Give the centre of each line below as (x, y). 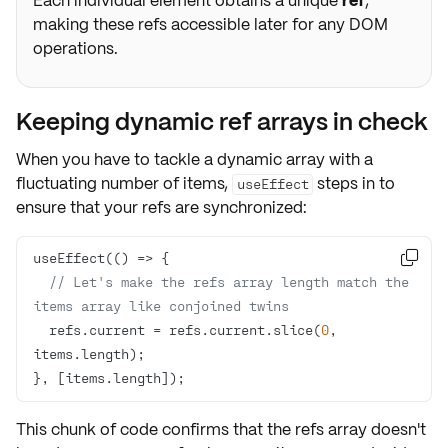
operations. (75, 48)
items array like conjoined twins (161, 305)
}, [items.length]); (109, 377)
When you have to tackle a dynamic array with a (194, 159)
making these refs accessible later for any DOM (210, 24)
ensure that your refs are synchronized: (161, 207)
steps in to (354, 183)
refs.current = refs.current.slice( (185, 329)
